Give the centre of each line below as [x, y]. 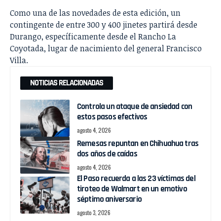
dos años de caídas [107, 154]
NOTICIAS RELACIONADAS [67, 83]
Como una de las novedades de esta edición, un [95, 13]
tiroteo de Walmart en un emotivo [132, 189]
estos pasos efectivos [112, 117]
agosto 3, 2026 [94, 212]
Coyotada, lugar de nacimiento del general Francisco [106, 48]
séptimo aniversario [109, 199]
